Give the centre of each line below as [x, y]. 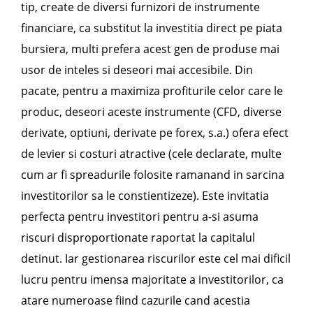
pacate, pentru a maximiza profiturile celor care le [152, 91]
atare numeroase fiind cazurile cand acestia [136, 300]
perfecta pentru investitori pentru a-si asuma [140, 217]
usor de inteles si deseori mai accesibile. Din [137, 70]
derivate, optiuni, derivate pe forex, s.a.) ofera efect [155, 133]
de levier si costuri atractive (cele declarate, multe [151, 154]
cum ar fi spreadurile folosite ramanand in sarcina [153, 175]
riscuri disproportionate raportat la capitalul [138, 238]
